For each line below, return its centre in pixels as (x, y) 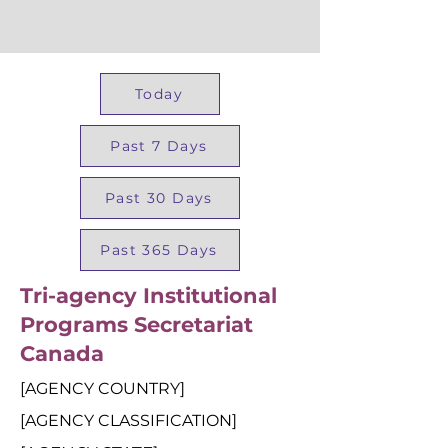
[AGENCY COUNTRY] (102, 388)
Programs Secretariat (136, 324)
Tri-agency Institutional (148, 295)
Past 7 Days (159, 146)
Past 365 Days (159, 250)
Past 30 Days (159, 198)
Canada (62, 353)
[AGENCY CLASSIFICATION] (128, 420)
